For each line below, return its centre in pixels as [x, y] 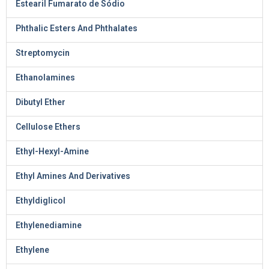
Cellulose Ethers [48, 127]
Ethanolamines [45, 77]
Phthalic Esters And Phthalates [77, 28]
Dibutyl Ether [41, 102]
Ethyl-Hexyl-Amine [52, 151]
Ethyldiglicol [41, 201]
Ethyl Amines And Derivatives [73, 176]
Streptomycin [43, 53]
